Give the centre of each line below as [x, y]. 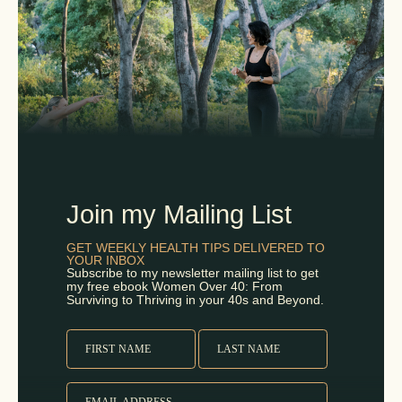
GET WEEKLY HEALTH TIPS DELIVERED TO [196, 247]
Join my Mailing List [179, 214]
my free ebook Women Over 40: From [175, 286]
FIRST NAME [118, 349]
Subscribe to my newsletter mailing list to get [192, 272]
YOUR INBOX [105, 260]
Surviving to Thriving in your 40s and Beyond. [195, 299]
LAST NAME [249, 349]
